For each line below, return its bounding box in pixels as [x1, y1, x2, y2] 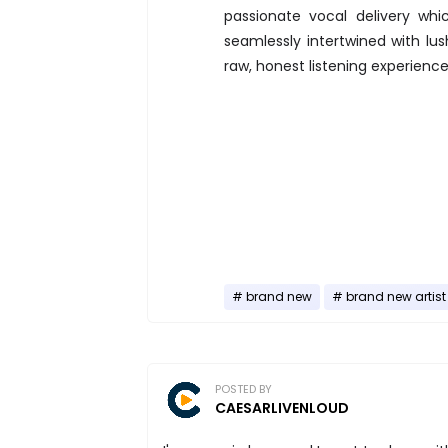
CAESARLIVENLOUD [215, 397, 349, 418]
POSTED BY [215, 380, 272, 397]
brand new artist [346, 288, 446, 305]
